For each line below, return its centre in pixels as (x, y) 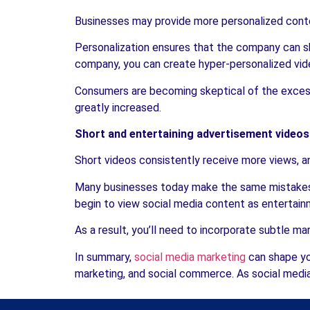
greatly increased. (118, 107)
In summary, (104, 257)
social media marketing (190, 257)
